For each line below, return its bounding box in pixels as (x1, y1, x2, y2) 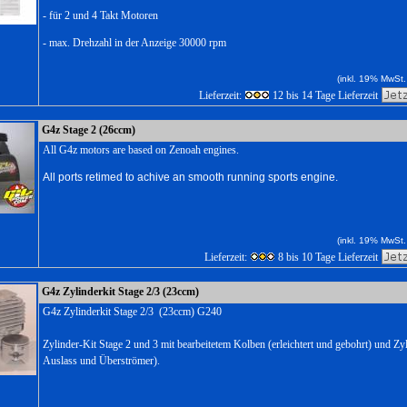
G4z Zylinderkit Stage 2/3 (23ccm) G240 (43, 305, 222, 318)
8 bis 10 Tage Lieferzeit (278, 251, 378, 263)
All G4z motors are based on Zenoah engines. (43, 144, 239, 156)
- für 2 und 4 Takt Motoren (43, 9, 158, 22)
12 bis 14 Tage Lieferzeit (273, 89, 378, 102)
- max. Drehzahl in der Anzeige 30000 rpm (43, 36, 229, 49)
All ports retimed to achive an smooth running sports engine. (43, 171, 338, 184)
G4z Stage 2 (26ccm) (42, 124, 135, 136)
